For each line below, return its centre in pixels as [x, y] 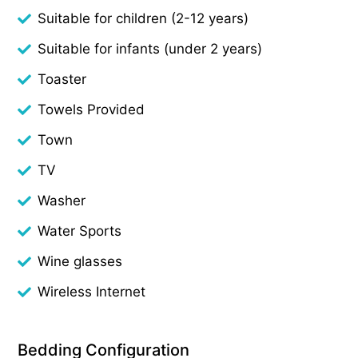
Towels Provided [91, 109]
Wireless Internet [92, 291]
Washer [62, 200]
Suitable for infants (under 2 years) [150, 48]
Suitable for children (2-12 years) [143, 18]
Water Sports [80, 231]
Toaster [62, 79]
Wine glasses [80, 261]
